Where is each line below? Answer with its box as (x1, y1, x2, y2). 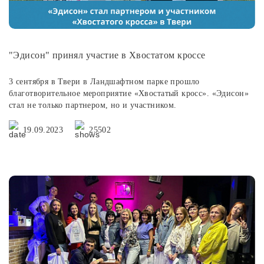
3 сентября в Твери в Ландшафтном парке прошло (9, 77, 200, 86)
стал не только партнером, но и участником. (9, 101, 177, 110)
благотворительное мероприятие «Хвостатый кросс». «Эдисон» (9, 89, 249, 98)
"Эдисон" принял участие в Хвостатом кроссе (9, 50, 206, 60)
